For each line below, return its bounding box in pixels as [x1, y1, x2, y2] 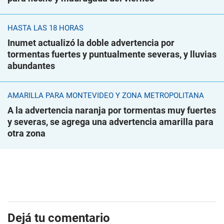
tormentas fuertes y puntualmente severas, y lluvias [7, 49, 216, 60]
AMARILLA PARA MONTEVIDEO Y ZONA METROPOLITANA [7, 91, 204, 100]
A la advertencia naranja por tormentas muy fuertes [7, 105, 216, 116]
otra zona [7, 128, 45, 139]
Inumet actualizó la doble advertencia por [7, 37, 174, 48]
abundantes [7, 60, 55, 71]
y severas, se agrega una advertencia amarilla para [7, 116, 213, 127]
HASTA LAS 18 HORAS [7, 23, 83, 33]
